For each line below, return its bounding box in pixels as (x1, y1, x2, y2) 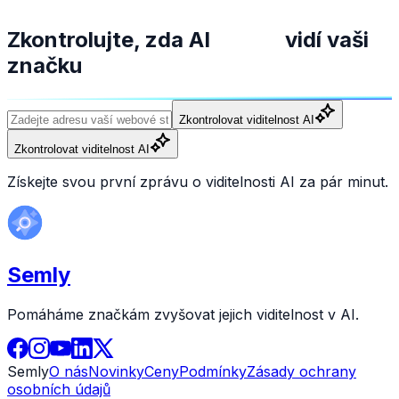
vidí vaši (280, 26, 369, 53)
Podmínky (179, 362, 247, 380)
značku (7, 52, 82, 78)
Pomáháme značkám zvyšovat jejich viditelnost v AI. (7, 305, 359, 323)
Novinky (88, 362, 144, 380)
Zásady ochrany (247, 362, 356, 380)
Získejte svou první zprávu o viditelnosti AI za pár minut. (7, 172, 388, 191)
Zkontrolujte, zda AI (7, 26, 216, 53)
